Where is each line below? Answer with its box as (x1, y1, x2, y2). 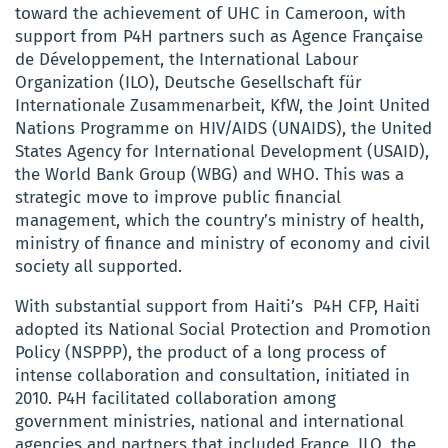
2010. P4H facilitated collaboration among (15, 388, 336, 410)
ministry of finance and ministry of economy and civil (15, 233, 430, 255)
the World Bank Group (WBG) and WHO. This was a (15, 164, 404, 186)
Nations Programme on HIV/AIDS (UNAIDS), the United (15, 118, 432, 140)
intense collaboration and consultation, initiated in (15, 365, 410, 387)
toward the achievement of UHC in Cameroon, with (15, 3, 406, 25)
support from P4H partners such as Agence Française (15, 26, 423, 48)
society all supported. (15, 256, 182, 278)
